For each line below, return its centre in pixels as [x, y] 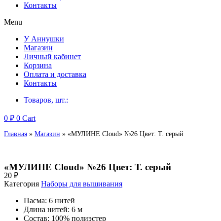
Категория [21, 184]
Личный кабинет [52, 56]
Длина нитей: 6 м [53, 209]
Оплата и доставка [55, 74]
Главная [16, 134]
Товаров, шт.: [46, 100]
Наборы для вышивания [82, 184]
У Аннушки [44, 39]
